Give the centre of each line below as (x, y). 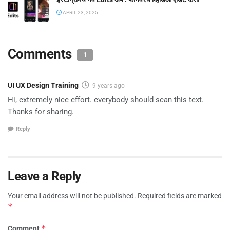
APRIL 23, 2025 (80, 12)
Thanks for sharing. (41, 112)
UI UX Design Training (43, 85)
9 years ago (109, 86)
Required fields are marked (180, 195)
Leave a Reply (44, 176)
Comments (41, 54)
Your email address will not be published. (72, 195)
